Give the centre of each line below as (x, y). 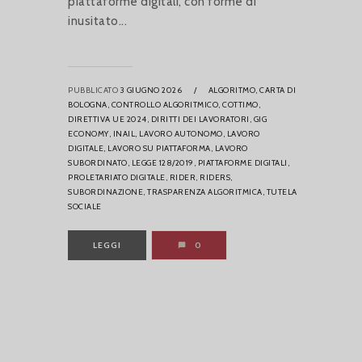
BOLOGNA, (88, 104)
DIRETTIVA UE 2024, (108, 119)
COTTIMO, (241, 104)
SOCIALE (85, 206)
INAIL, (125, 133)
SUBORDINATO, (99, 162)
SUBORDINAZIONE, (107, 192)
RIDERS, (216, 177)
